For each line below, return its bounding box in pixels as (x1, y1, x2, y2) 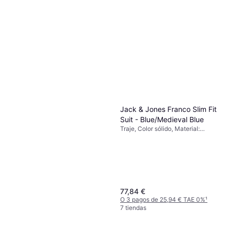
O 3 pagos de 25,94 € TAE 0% (120, 196, 205, 203)
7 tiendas (120, 204, 146, 212)
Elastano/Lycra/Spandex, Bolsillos (120, 141, 217, 149)
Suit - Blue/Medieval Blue (120, 114, 204, 124)
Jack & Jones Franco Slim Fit (120, 104, 217, 113)
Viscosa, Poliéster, (120, 132, 172, 141)
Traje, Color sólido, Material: (120, 124, 200, 132)
